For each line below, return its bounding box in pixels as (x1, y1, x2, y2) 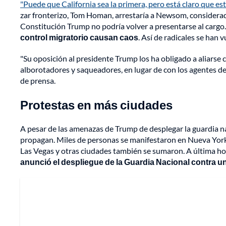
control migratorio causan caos (20, 32, 138, 42)
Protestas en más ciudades (20, 97, 173, 112)
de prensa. (20, 76, 55, 86)
